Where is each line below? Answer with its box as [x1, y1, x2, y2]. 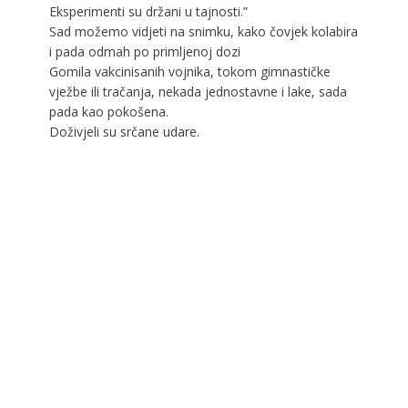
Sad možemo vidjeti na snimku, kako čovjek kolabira [48, 22, 358, 40]
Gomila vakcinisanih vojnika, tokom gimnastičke [48, 62, 331, 80]
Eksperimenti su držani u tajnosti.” [48, 2, 248, 20]
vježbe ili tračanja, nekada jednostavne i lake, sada [48, 82, 347, 100]
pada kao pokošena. [48, 102, 168, 120]
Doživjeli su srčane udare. [48, 122, 199, 140]
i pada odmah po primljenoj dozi [48, 42, 240, 60]
